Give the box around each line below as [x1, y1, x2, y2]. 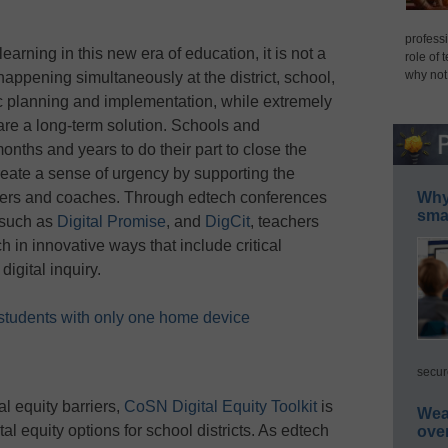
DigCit [205, 213, 250, 231]
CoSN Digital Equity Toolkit [124, 398, 317, 416]
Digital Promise [57, 213, 166, 231]
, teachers [250, 213, 319, 231]
